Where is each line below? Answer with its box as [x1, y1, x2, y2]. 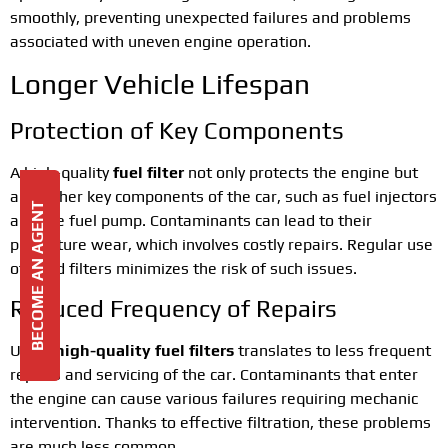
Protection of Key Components [10, 116, 344, 144]
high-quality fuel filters [55, 341, 234, 361]
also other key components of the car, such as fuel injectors [10, 186, 437, 206]
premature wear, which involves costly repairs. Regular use [10, 234, 433, 254]
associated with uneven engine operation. [10, 31, 311, 51]
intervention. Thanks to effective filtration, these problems [10, 413, 431, 433]
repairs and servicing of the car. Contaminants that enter [10, 365, 418, 385]
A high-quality [10, 162, 113, 182]
